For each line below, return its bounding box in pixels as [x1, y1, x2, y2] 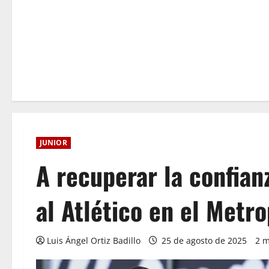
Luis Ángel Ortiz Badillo [47, 235, 141, 246]
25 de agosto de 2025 [159, 235, 249, 246]
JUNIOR [40, 138, 67, 148]
